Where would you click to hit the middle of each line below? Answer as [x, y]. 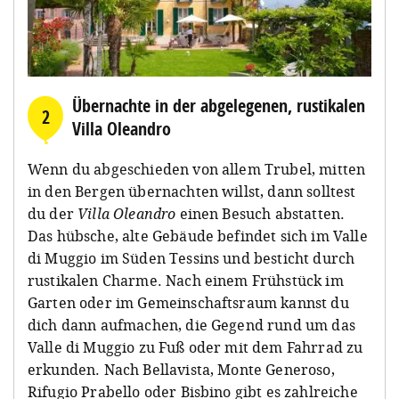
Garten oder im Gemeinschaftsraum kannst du [188, 302]
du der [53, 213]
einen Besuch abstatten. [261, 213]
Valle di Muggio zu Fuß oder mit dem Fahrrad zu [195, 347]
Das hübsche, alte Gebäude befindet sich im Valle [198, 236]
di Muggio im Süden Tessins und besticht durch [191, 258]
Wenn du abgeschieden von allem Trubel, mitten [197, 169]
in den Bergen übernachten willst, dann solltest [192, 191]
